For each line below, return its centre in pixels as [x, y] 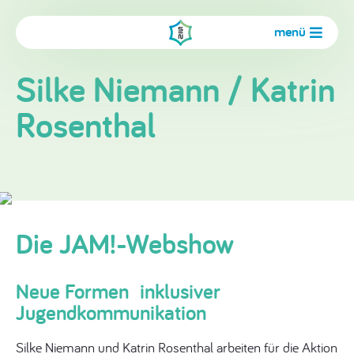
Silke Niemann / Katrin [175, 89]
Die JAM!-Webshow [125, 243]
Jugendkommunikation [111, 312]
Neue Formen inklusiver [118, 291]
